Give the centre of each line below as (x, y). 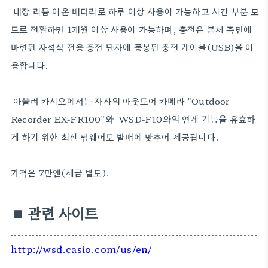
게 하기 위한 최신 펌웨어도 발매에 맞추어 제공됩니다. (115, 137)
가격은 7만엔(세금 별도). (60, 173)
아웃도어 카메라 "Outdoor (175, 101)
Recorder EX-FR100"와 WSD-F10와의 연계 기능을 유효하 (133, 119)
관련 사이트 (63, 213)
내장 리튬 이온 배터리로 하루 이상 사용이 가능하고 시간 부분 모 (135, 11)
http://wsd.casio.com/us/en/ (82, 249)
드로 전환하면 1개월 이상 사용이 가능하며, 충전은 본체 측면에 (132, 29)
